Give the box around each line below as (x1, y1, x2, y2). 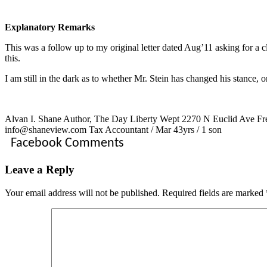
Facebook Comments (11, 136, 124, 151)
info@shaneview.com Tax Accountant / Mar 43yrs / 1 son (5, 125, 222, 135)
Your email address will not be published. (5, 187, 160, 198)
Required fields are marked (162, 187, 266, 198)
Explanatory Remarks (5, 22, 95, 33)
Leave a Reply (5, 163, 74, 176)
